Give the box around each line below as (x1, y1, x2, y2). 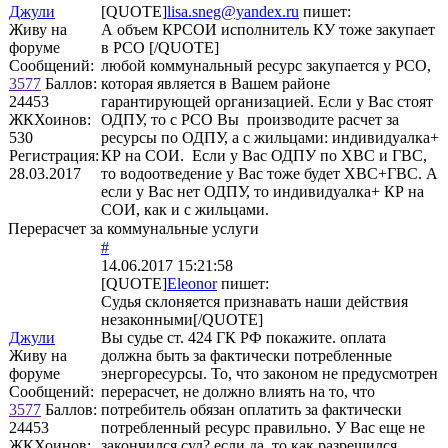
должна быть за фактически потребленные (101, 346, 392, 364)
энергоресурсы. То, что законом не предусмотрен (101, 364, 438, 382)
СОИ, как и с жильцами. (101, 200, 269, 218)
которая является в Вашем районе (101, 74, 330, 92)
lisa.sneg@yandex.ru (167, 2, 299, 20)
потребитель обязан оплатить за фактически (101, 400, 402, 418)
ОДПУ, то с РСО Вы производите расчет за (101, 110, 399, 128)
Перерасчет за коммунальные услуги (8, 219, 259, 237)
